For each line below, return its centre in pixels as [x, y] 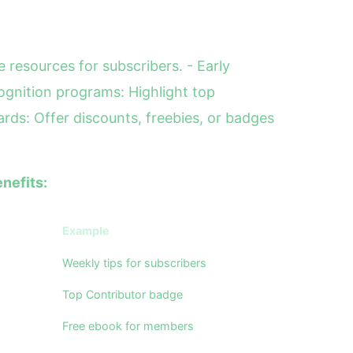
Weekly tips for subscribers [134, 263]
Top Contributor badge [123, 294]
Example [86, 230]
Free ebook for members [128, 326]
